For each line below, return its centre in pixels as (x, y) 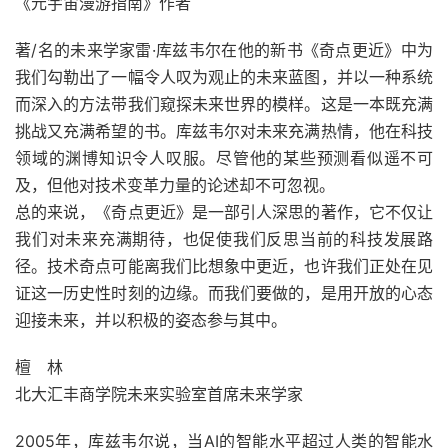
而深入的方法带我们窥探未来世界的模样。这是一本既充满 (224, 104)
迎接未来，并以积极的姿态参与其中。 (151, 320)
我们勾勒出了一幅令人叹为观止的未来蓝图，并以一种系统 (224, 77)
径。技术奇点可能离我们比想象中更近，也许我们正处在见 (224, 266)
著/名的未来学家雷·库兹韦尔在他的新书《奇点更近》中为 (224, 50)
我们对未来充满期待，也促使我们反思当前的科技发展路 (224, 239)
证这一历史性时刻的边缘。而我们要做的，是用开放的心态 (224, 293)
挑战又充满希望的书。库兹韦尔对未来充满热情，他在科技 (224, 131)
